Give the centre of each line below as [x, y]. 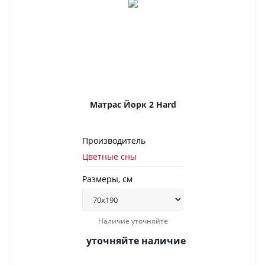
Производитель [114, 140]
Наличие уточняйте [133, 221]
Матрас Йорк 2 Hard [133, 104]
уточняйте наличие [136, 241]
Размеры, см [107, 179]
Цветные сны [109, 156]
